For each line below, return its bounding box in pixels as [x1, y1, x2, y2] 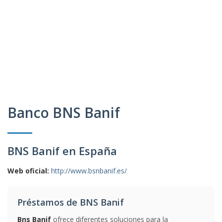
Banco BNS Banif [7, 103, 120, 122]
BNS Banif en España [7, 143, 117, 158]
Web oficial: [7, 166, 49, 175]
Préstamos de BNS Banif [17, 196, 124, 208]
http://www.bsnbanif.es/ [51, 166, 127, 175]
